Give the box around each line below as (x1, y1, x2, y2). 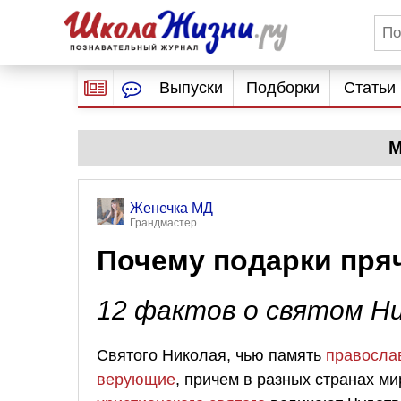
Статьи (343, 79, 396, 97)
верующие (97, 370, 175, 388)
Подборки (246, 79, 320, 97)
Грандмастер (130, 217, 197, 229)
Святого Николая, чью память (97, 346, 326, 364)
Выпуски (158, 79, 223, 97)
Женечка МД (130, 200, 213, 216)
